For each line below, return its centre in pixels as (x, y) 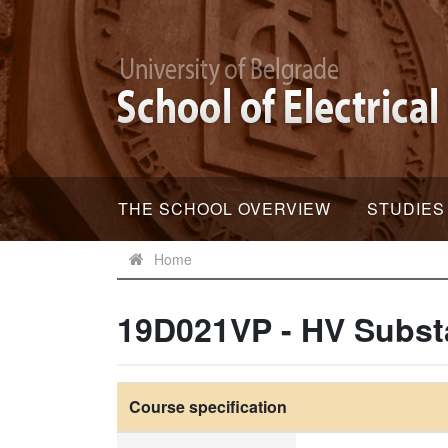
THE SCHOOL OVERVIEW (224, 208)
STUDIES (406, 208)
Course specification (208, 406)
